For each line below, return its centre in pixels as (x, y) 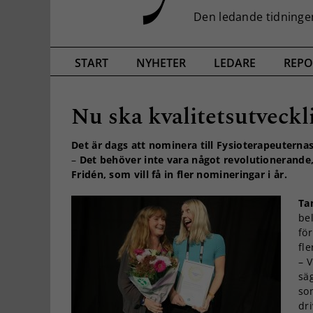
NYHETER (161, 63)
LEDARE (235, 63)
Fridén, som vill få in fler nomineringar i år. (179, 174)
